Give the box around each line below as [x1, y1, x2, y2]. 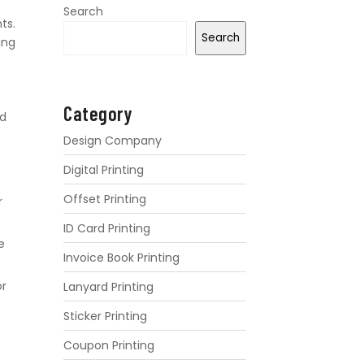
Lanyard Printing [63, 278, 154, 295]
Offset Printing [63, 190, 147, 207]
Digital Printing [63, 161, 145, 178]
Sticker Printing [63, 307, 148, 324]
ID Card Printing [63, 219, 151, 236]
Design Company [63, 132, 162, 149]
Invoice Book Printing [63, 249, 180, 266]
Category [63, 101, 132, 125]
